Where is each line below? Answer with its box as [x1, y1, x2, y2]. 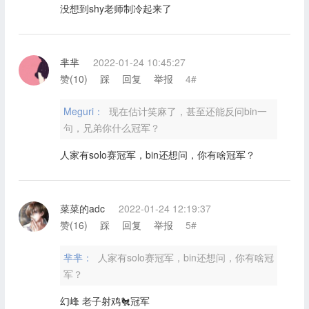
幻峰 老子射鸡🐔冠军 [59, 293, 150, 308]
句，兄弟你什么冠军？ [63, 120, 160, 134]
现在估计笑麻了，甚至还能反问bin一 [108, 103, 267, 118]
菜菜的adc [59, 201, 105, 215]
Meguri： [63, 103, 106, 118]
